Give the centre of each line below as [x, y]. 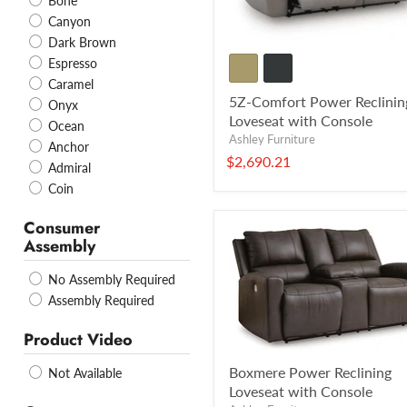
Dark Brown [80, 43]
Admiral [68, 168]
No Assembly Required [110, 280]
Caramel [69, 84]
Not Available [83, 373]
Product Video [78, 340]
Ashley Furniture [272, 139]
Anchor [67, 147]
